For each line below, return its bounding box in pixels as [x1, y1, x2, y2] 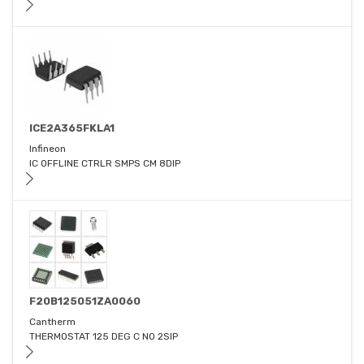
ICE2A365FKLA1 [29, 122, 115, 135]
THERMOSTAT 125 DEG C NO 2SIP [29, 331, 178, 343]
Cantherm [29, 316, 76, 328]
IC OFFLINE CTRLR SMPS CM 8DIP [29, 158, 180, 170]
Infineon [29, 143, 66, 155]
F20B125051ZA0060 [29, 295, 141, 308]
